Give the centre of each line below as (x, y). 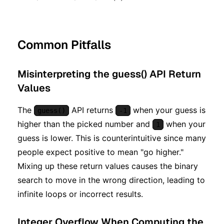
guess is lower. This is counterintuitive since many (112, 138)
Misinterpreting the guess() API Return (109, 74)
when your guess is (168, 110)
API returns (92, 110)
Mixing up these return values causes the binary (108, 166)
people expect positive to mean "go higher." (100, 152)
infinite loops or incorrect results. (80, 194)
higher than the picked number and (85, 124)
